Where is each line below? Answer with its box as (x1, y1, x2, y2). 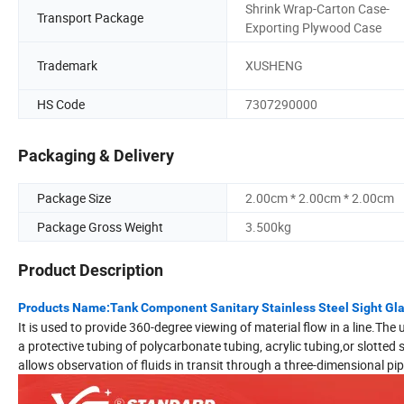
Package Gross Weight (37, 218, 163, 236)
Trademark (37, 57, 97, 75)
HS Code (37, 95, 85, 113)
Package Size (37, 189, 111, 207)
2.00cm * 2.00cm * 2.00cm (245, 189, 394, 207)
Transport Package (37, 9, 143, 27)
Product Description (18, 261, 163, 280)
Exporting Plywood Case (245, 18, 381, 36)
